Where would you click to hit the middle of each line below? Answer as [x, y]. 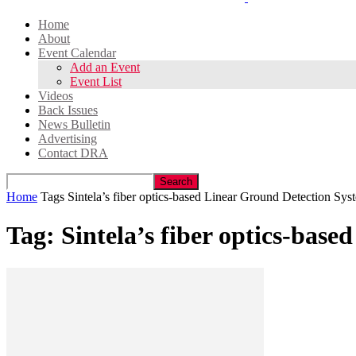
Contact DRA [73, 153]
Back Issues [68, 110]
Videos [56, 96]
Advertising [68, 139]
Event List [96, 81]
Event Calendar [77, 53]
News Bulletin [74, 124]
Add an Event [105, 67]
